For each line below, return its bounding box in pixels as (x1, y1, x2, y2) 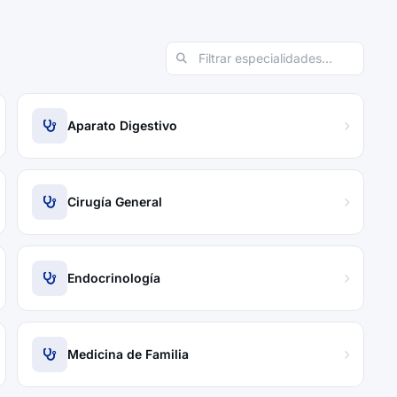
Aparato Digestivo (67, 118, 178, 133)
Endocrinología (67, 270, 161, 285)
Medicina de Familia (67, 346, 190, 362)
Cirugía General (67, 194, 163, 209)
